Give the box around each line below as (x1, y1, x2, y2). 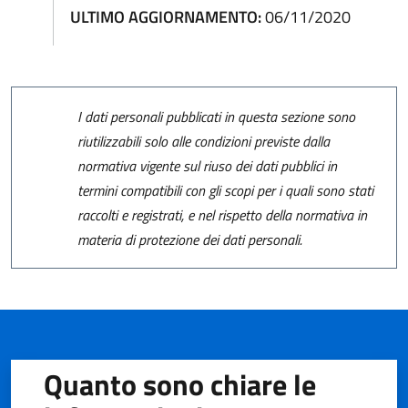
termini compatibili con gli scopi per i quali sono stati (77, 179, 374, 202)
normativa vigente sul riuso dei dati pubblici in (77, 155, 338, 178)
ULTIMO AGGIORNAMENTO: (70, 4, 262, 29)
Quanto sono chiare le (44, 362, 317, 406)
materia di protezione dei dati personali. (77, 229, 303, 251)
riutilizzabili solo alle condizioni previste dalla (77, 130, 331, 153)
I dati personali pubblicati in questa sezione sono (77, 106, 356, 128)
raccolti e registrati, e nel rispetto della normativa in (77, 204, 368, 227)
